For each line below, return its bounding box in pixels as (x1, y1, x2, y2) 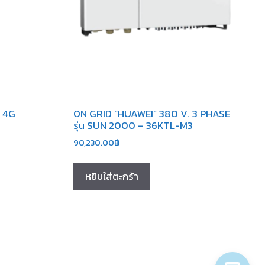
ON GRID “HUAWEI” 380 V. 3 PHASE (73, 106, 231, 122)
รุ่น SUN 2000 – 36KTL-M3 (73, 118, 193, 134)
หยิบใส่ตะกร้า (85, 169, 139, 185)
